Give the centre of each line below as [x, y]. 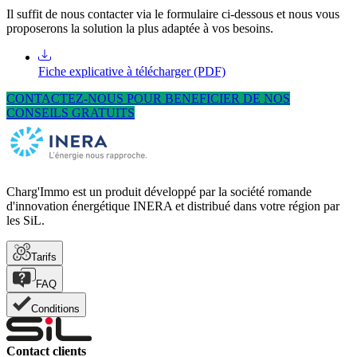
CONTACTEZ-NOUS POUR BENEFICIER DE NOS [148, 98]
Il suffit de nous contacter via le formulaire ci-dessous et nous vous [173, 14]
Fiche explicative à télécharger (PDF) [132, 71]
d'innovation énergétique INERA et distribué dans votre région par [173, 206]
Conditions [55, 309]
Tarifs [44, 257]
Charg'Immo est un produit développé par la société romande [159, 191]
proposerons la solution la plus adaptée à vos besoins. [140, 28]
